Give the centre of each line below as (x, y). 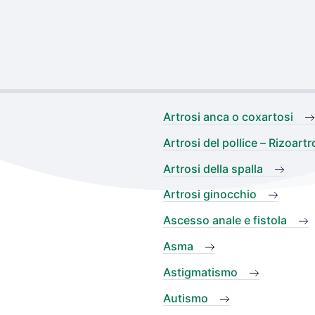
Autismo (186, 298)
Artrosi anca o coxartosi (228, 117)
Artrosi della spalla (213, 168)
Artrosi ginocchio (210, 194)
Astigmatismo (200, 272)
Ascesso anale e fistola (225, 220)
